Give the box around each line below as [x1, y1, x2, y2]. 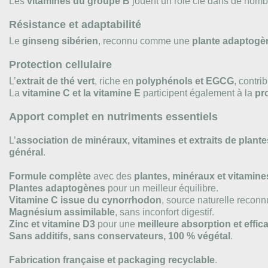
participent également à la [141, 87, 255, 98]
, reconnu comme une [98, 35, 192, 46]
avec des [91, 170, 134, 181]
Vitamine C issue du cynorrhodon [9, 194, 162, 205]
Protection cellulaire [9, 58, 112, 71]
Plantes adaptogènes [9, 182, 105, 193]
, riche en [95, 75, 136, 86]
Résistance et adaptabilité [9, 18, 141, 31]
